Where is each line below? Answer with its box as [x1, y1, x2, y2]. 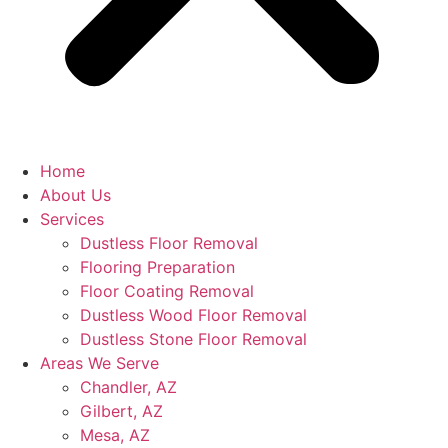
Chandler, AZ [80, 377, 177, 397]
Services [40, 209, 104, 229]
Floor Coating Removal [80, 281, 254, 301]
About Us [40, 185, 111, 205]
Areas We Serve [40, 353, 159, 373]
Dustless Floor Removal [80, 233, 258, 253]
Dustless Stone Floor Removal [80, 329, 307, 349]
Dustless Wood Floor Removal [80, 305, 307, 325]
